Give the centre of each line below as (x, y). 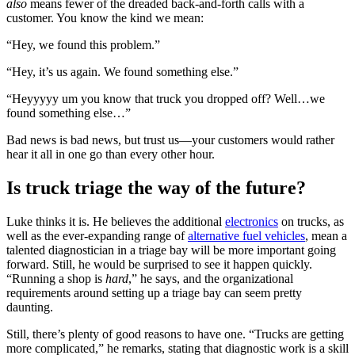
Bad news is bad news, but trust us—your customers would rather (170, 140)
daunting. (30, 307)
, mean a (326, 236)
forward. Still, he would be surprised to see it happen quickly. (159, 265)
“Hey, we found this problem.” (83, 45)
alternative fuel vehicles (246, 236)
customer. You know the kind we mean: (105, 18)
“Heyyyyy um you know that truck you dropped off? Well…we (166, 99)
